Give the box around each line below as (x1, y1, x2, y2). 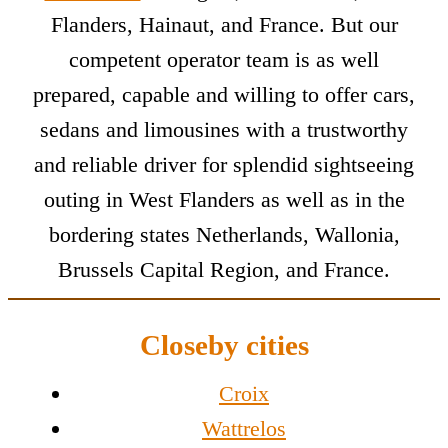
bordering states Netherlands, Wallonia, (48, 222, 400, 248)
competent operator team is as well (69, 47, 379, 73)
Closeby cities (139, 329, 309, 362)
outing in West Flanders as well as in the (43, 187, 405, 213)
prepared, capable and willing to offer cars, (33, 82, 415, 108)
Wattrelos (202, 416, 286, 442)
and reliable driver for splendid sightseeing (34, 152, 414, 178)
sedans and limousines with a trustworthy (40, 117, 408, 143)
